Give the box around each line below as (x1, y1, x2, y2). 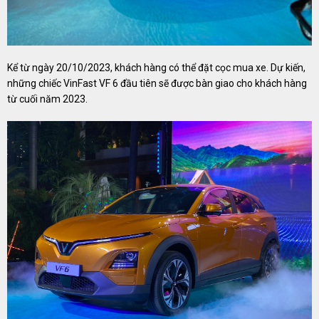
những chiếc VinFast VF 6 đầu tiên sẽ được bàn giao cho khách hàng (7, 77, 307, 89)
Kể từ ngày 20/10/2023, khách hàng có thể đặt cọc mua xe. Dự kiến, (7, 61, 305, 73)
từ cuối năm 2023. (7, 93, 88, 105)
